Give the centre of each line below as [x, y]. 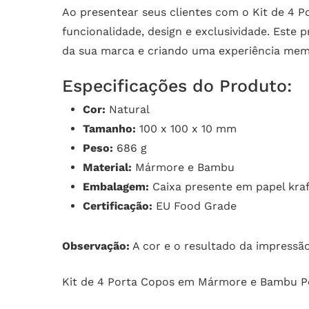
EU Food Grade [195, 206]
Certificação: [118, 206]
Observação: [96, 246]
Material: [107, 168]
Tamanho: [109, 129]
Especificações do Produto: [177, 86]
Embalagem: [116, 187]
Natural [128, 110]
